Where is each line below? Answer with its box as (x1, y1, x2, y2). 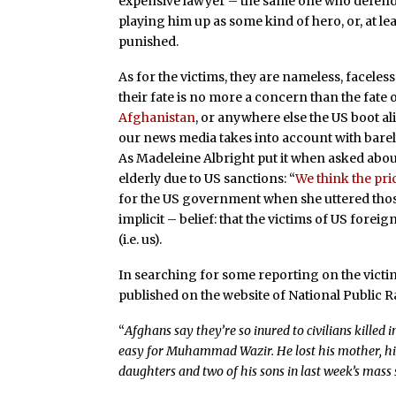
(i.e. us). (118, 232, 163, 248)
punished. (118, 34, 179, 50)
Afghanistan (118, 110, 196, 126)
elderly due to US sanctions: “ (118, 171, 296, 187)
